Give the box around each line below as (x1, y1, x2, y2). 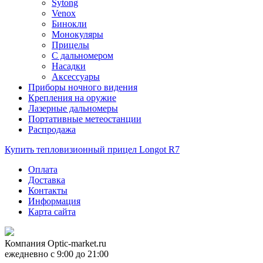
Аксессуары (52, 72, 100, 82)
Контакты (28, 186, 68, 196)
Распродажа (28, 124, 76, 135)
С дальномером (52, 50, 113, 61)
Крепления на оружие (28, 93, 116, 103)
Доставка (28, 175, 65, 186)
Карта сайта (28, 207, 76, 217)
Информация (28, 196, 80, 207)
